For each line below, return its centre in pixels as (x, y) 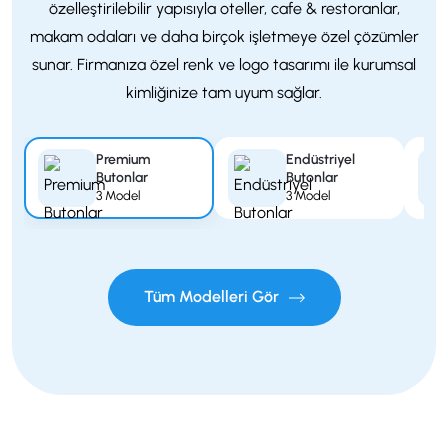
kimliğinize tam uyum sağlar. (224, 92)
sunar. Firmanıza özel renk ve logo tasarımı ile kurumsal (224, 64)
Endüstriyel (320, 160)
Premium (123, 160)
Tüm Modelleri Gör (213, 296)
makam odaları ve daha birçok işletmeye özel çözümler (224, 36)
